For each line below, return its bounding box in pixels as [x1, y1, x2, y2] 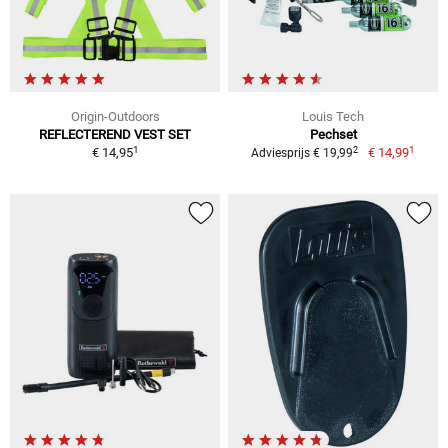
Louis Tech [302, 109, 364, 125]
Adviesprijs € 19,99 [251, 146, 354, 161]
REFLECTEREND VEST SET [39, 127, 191, 143]
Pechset [309, 127, 357, 143]
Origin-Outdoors [70, 109, 160, 125]
